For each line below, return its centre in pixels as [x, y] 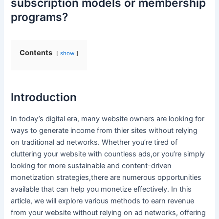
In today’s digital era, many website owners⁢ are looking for [108, 119]
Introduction [44, 97]
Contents [36, 53]
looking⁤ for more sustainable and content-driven [91, 165]
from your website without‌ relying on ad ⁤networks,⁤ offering [109, 212]
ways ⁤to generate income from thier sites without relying [104, 130]
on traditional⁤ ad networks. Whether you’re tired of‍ [94, 142]
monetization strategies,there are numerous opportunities [106, 177]
